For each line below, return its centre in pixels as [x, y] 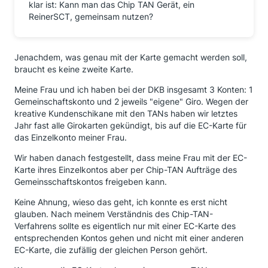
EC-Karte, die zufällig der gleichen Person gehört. [111, 249]
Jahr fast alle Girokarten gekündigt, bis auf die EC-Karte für [130, 125]
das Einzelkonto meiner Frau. [71, 137]
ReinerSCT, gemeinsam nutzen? [91, 16]
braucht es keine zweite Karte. [74, 69]
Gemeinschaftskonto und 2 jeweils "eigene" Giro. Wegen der [131, 101]
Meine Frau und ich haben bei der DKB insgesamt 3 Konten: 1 [134, 89]
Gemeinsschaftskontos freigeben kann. [91, 181]
